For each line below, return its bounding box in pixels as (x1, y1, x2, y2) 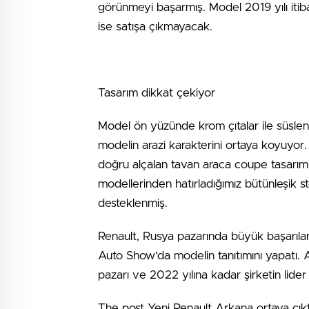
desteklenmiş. (98, 197, 168, 209)
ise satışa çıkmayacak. (98, 21, 212, 32)
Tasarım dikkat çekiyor (98, 87, 215, 99)
